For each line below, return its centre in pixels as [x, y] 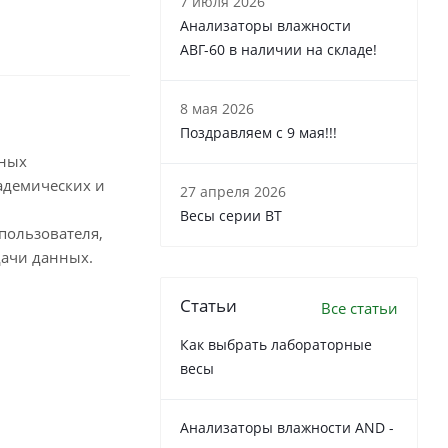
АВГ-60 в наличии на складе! [278, 49]
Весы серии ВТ [231, 215]
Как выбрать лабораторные [276, 344]
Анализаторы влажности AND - [287, 427]
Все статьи [359, 308]
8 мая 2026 [217, 108]
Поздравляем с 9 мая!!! [258, 132]
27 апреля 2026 [233, 191]
